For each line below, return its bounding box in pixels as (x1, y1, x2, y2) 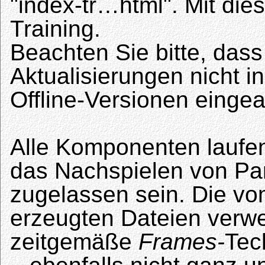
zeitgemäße (10, 229, 138, 255)
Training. (10, 16, 101, 42)
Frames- (138, 229, 225, 255)
